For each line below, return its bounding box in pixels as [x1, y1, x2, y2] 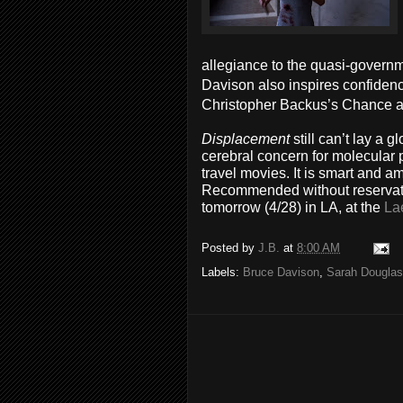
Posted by [201, 241, 258, 255]
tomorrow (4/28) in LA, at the [201, 200, 384, 215]
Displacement [201, 131, 293, 147]
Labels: [201, 265, 243, 279]
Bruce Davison [243, 265, 319, 279]
